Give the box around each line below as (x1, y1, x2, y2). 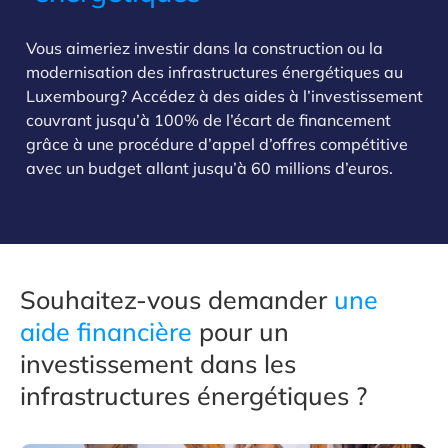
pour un (192, 316, 289, 347)
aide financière (20, 316, 192, 347)
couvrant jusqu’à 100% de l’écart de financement (26, 110, 391, 130)
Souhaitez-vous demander (20, 284, 334, 315)
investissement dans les (20, 348, 296, 379)
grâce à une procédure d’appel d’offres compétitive (26, 134, 408, 154)
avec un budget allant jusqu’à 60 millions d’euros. (26, 158, 393, 178)
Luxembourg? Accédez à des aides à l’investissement (26, 86, 423, 106)
